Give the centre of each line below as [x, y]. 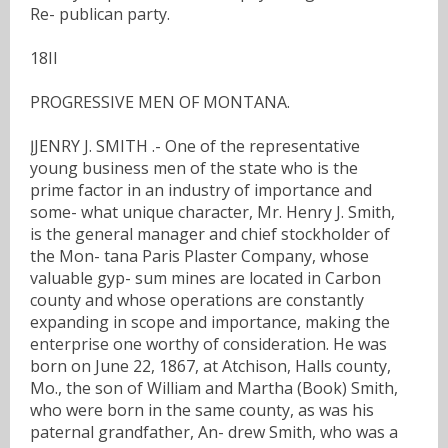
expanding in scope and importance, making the [210, 321]
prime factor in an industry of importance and [201, 189]
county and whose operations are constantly [197, 299]
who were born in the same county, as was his [202, 409]
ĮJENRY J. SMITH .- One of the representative [195, 145]
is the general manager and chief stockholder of [210, 233]
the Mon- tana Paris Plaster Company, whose [199, 255]
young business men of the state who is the [194, 167]
